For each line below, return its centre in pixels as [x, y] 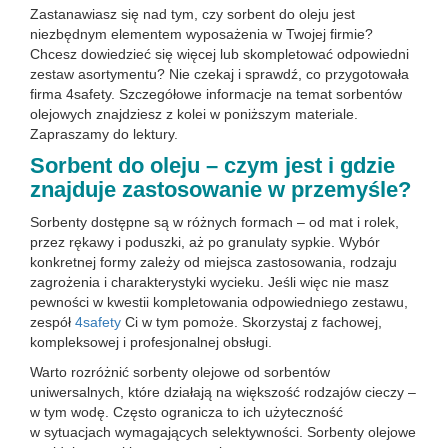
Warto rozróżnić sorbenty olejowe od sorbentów [180, 372]
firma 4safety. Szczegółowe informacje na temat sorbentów [216, 94]
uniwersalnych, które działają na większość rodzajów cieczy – [223, 392]
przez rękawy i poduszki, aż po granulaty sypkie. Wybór [205, 242]
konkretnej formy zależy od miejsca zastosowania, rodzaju [213, 262]
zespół [52, 322]
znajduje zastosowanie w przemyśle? [220, 189]
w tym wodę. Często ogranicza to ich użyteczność [186, 412]
